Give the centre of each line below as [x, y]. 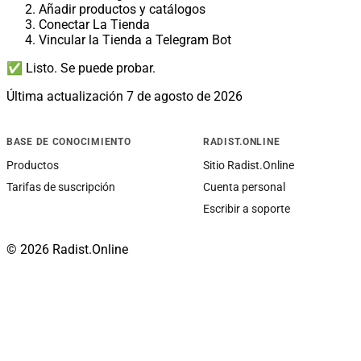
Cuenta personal [244, 187]
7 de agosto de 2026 [185, 97]
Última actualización [66, 97]
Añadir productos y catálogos [122, 10]
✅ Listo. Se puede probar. [81, 68]
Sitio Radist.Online [249, 166]
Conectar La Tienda [94, 25]
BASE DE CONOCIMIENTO [69, 142]
